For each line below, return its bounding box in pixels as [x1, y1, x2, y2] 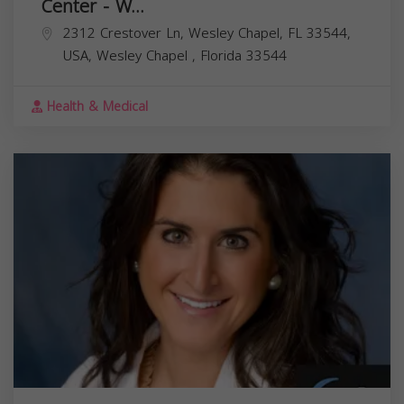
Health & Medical [42, 94, 148, 119]
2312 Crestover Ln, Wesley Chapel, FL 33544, [63, 20, 351, 46]
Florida [200, 42, 246, 69]
